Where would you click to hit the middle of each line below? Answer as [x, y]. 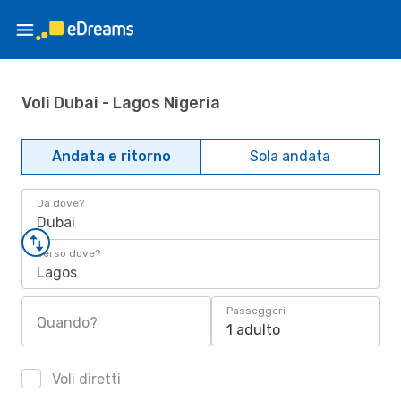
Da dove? [60, 203]
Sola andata [290, 156]
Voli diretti [85, 379]
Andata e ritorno [111, 156]
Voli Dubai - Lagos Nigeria [121, 102]
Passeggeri [256, 311]
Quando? [67, 323]
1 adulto [253, 330]
